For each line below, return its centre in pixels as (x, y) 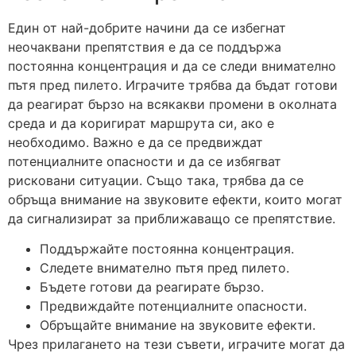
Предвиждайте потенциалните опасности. (173, 306)
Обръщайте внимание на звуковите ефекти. (178, 325)
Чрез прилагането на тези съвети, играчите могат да (176, 344)
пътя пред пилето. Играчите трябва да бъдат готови (173, 85)
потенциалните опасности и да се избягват (145, 161)
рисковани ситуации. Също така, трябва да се (156, 180)
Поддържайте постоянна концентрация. (167, 249)
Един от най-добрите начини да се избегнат (147, 27)
